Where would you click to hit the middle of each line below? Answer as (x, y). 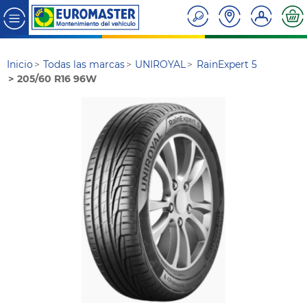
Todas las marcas (84, 65)
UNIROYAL (161, 65)
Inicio (20, 65)
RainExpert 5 (226, 65)
